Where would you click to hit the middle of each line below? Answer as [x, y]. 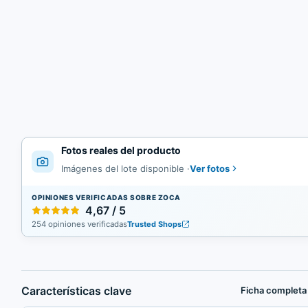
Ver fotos [210, 168]
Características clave [77, 290]
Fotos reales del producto [121, 151]
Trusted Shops [155, 224]
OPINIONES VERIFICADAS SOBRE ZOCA [106, 197]
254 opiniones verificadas [80, 224]
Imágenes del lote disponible [124, 169]
